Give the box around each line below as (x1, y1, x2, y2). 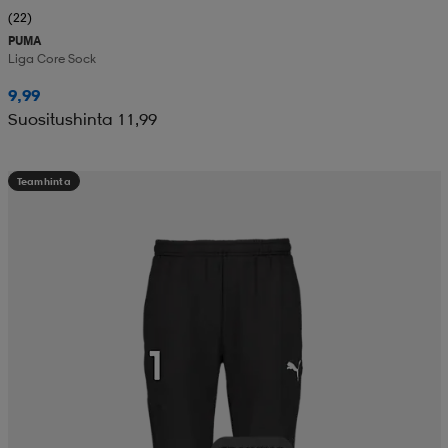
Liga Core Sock (7, 50, 96, 66)
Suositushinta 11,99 (7, 108, 157, 129)
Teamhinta (16, 174, 71, 187)
